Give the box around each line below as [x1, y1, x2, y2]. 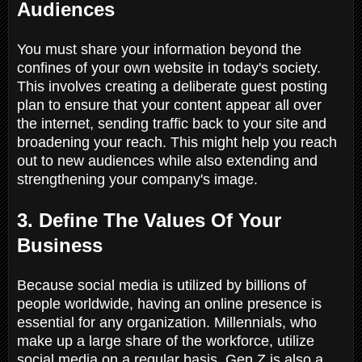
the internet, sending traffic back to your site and [17, 115, 326, 132]
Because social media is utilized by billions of [17, 276, 306, 293]
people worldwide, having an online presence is [17, 295, 322, 312]
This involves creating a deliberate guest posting [17, 78, 327, 95]
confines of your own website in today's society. [17, 59, 321, 76]
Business [17, 234, 108, 256]
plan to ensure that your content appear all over [17, 96, 322, 113]
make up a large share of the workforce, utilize [17, 332, 314, 349]
